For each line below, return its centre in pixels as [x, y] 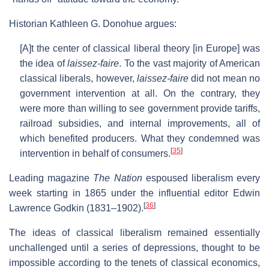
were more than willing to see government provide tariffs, [140, 109]
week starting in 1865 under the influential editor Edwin [134, 193]
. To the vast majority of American [190, 64]
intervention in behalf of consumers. [95, 154]
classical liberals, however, [78, 79]
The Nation [118, 178]
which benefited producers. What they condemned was [140, 139]
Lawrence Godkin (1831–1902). [76, 208]
